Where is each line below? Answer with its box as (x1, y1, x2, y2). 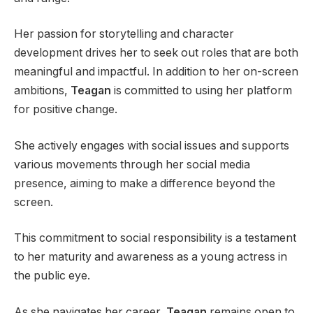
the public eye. (14, 269, 90, 283)
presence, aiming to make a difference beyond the (14, 176, 275, 190)
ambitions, (14, 84, 71, 98)
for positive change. (14, 103, 117, 117)
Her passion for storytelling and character (14, 27, 234, 41)
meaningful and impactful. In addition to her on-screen (14, 65, 298, 79)
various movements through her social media (14, 157, 250, 171)
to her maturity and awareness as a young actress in (14, 250, 287, 264)
